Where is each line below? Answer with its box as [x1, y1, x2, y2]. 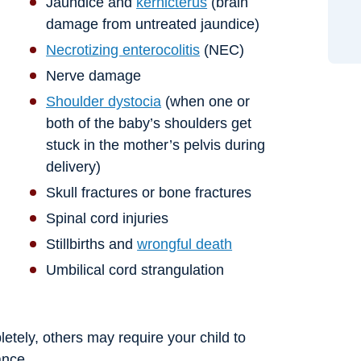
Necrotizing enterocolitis [46, 42, 201, 59]
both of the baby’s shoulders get [46, 115, 252, 132]
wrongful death [137, 236, 233, 253]
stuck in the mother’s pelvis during [46, 137, 266, 154]
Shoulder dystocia [46, 93, 162, 110]
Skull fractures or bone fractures [46, 185, 252, 201]
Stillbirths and [46, 236, 138, 253]
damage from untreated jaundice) [46, 16, 260, 33]
